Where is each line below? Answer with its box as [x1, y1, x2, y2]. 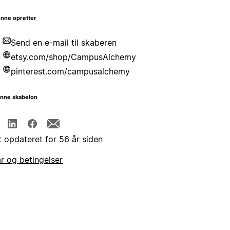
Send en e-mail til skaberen [11, 37, 117, 48]
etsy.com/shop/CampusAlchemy [11, 52, 137, 63]
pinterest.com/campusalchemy [11, 66, 130, 77]
